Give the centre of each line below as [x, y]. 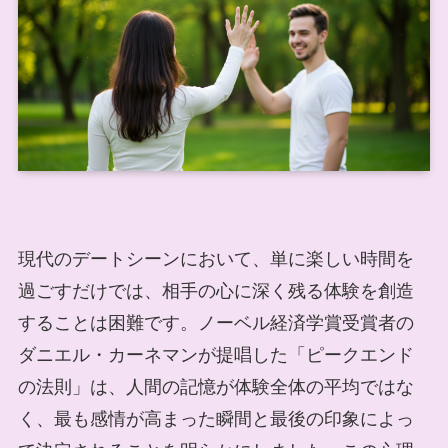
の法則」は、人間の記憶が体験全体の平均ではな [215, 386]
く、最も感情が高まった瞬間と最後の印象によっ [215, 418]
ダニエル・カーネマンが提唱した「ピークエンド [215, 354]
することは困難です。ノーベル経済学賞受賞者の [215, 322]
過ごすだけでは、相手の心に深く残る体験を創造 [215, 290]
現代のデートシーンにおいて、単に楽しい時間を [215, 258]
